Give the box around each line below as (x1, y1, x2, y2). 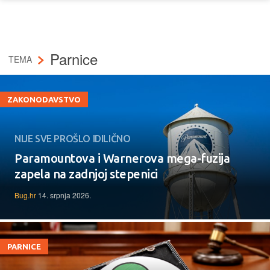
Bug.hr (14, 189, 36, 200)
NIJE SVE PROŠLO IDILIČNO (14, 133, 131, 144)
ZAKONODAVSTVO (7, 95, 81, 104)
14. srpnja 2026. (38, 189, 91, 200)
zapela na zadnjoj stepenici (14, 166, 158, 181)
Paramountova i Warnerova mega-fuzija (14, 151, 230, 165)
